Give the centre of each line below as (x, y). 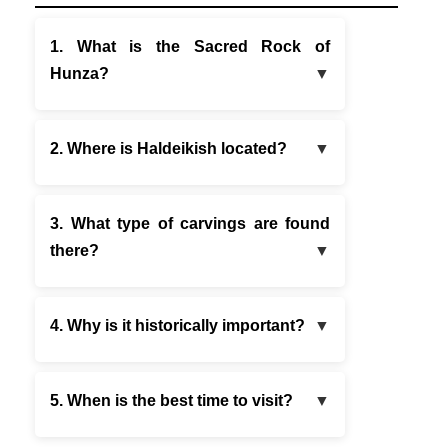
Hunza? (79, 74)
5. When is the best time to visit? (171, 401)
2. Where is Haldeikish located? (168, 149)
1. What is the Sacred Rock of (190, 47)
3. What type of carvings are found (190, 224)
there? (74, 251)
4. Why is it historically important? (177, 326)
